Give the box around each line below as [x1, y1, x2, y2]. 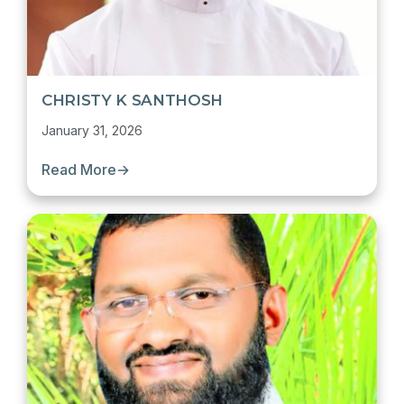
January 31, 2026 [41, 123, 142, 138]
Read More [41, 161, 116, 179]
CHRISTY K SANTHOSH [41, 91, 223, 109]
